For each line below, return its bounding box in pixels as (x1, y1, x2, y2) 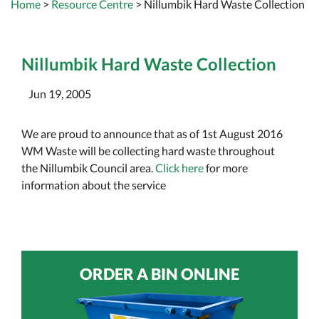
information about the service (21, 178, 166, 192)
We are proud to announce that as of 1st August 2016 (21, 127, 283, 141)
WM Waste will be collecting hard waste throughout (21, 144, 275, 158)
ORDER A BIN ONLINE (80, 264, 239, 284)
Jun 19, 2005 (28, 87, 91, 101)
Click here (155, 161, 204, 175)
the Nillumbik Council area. (21, 161, 155, 175)
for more (204, 161, 248, 175)
